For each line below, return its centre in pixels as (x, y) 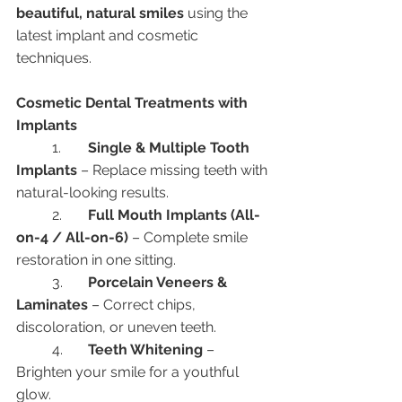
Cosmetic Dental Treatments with (134, 103)
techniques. (54, 58)
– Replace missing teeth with (174, 170)
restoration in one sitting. (96, 260)
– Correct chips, (144, 305)
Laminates (52, 305)
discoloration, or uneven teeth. (116, 328)
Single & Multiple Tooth (170, 148)
